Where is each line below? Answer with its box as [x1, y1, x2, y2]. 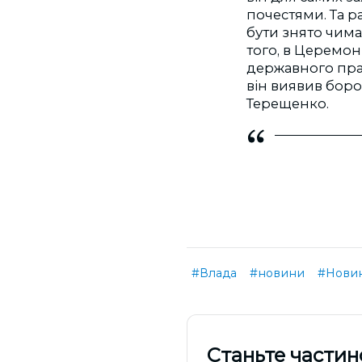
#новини [250, 265, 305, 280]
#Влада [192, 265, 237, 280]
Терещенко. [246, 95, 329, 112]
